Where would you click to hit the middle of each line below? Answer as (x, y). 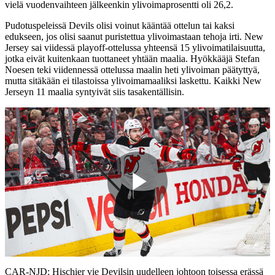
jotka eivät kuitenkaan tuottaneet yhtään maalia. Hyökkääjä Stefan (132, 58)
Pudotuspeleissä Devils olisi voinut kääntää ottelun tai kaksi (120, 25)
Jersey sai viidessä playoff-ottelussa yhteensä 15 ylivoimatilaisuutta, (135, 47)
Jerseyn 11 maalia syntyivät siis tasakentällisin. (95, 91)
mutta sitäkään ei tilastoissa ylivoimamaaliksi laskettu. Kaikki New (133, 80)
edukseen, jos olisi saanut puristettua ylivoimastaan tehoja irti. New (134, 36)
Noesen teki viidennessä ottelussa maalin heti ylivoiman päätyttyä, (132, 69)
